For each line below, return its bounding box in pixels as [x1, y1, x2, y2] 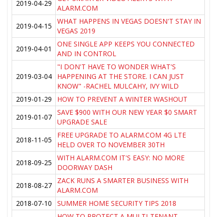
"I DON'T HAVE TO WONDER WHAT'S [57, 62, 176, 72]
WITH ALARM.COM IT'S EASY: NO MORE [57, 153, 185, 163]
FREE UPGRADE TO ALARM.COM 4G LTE [57, 130, 186, 140]
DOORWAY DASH [57, 163, 113, 172]
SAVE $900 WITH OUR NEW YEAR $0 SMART [57, 108, 198, 117]
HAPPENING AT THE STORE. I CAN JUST [57, 72, 185, 81]
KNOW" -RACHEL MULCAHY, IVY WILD [57, 81, 179, 91]
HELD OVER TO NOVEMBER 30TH [57, 140, 165, 150]
